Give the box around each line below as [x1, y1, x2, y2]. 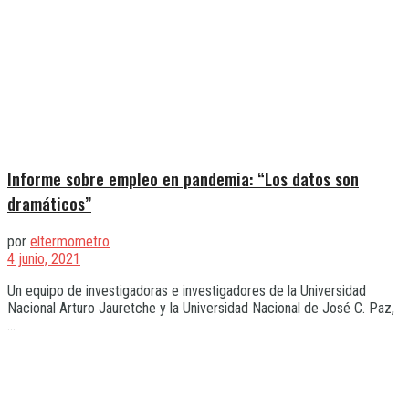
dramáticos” [7, 191, 91, 216]
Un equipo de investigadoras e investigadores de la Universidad [7, 282, 366, 300]
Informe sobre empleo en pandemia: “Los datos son [7, 166, 359, 192]
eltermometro [30, 233, 110, 251]
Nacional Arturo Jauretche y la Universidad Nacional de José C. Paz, [7, 299, 394, 318]
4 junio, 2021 [7, 250, 80, 268]
